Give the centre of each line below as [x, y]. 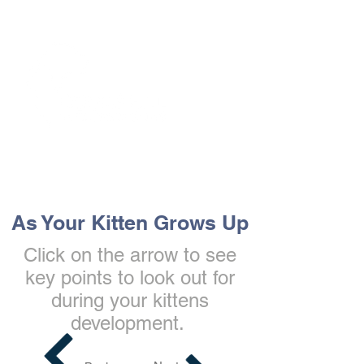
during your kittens [130, 300]
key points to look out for [130, 277]
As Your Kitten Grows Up [130, 223]
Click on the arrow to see [130, 255]
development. [130, 323]
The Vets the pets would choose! [129, 160]
